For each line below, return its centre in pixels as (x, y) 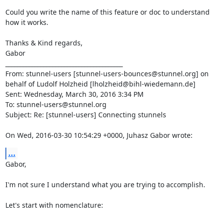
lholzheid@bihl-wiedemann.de (142, 84)
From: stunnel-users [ (40, 74)
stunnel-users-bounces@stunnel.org (136, 74)
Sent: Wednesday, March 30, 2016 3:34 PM (74, 94)
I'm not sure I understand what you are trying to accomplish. (105, 185)
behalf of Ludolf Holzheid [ (49, 84)
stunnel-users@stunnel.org (61, 104)
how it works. (27, 22)
